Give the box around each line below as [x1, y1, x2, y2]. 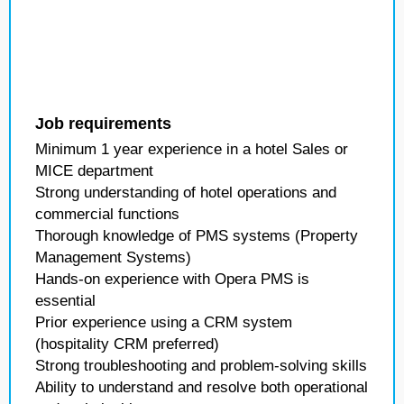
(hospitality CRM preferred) [35, 335, 219, 353]
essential [35, 292, 96, 309]
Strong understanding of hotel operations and [35, 184, 336, 201]
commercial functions [35, 206, 179, 223]
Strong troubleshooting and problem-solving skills [35, 357, 367, 374]
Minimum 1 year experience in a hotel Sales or [35, 141, 348, 158]
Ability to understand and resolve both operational [35, 379, 368, 396]
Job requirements [35, 115, 171, 133]
